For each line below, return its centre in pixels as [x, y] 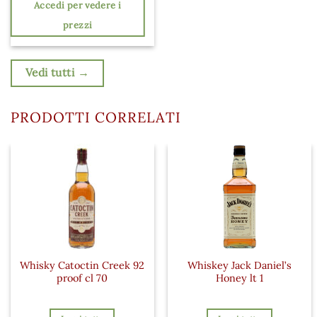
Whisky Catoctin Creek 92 [82, 265]
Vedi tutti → [57, 73]
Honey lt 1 [239, 278]
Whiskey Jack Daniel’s [239, 265]
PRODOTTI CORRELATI [96, 117]
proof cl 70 [82, 278]
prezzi [78, 25]
